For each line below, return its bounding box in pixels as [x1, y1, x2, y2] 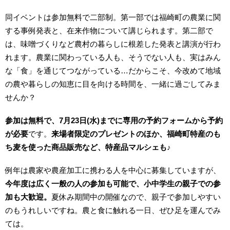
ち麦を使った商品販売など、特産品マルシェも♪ [5, 143, 171, 152]
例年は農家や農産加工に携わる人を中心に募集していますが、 [5, 165, 221, 175]
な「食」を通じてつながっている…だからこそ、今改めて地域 [5, 66, 221, 75]
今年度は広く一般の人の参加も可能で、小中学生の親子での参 [5, 179, 221, 188]
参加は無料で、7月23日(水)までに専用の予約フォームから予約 [5, 116, 223, 125]
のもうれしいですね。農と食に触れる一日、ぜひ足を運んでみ [5, 205, 221, 215]
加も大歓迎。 [5, 192, 52, 201]
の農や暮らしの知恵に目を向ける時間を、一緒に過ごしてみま [5, 80, 221, 89]
